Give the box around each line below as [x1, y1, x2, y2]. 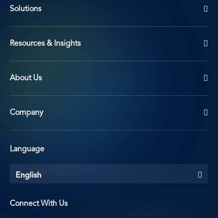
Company [10, 109, 43, 117]
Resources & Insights [10, 39, 81, 48]
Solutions [10, 5, 41, 13]
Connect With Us [10, 200, 68, 208]
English [16, 171, 41, 180]
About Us [10, 74, 42, 82]
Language [10, 145, 44, 153]
